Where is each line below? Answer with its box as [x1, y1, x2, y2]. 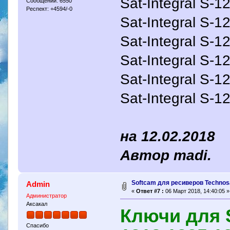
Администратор [26, 192, 67, 199]
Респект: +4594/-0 [26, 6, 72, 12]
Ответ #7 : [136, 187, 164, 194]
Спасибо [26, 222, 49, 228]
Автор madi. [120, 147, 212, 164]
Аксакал [26, 200, 47, 207]
